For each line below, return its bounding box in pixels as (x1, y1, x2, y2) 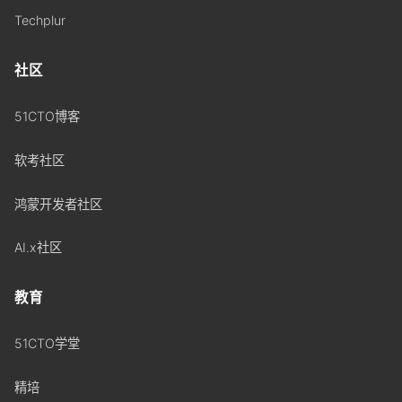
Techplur (13, 13, 66, 29)
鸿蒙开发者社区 (13, 196, 102, 212)
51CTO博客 (13, 108, 80, 124)
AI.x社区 (13, 240, 62, 256)
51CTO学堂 (13, 336, 80, 352)
